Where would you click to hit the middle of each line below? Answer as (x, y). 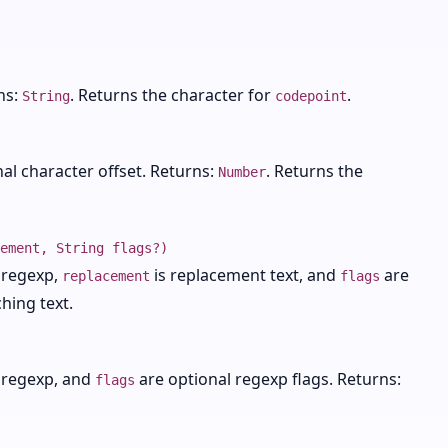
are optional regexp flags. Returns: (268, 379)
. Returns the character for (172, 95)
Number (242, 172)
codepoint (311, 96)
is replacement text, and (245, 275)
